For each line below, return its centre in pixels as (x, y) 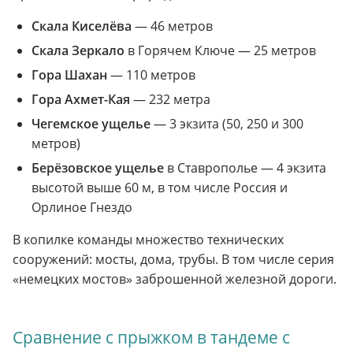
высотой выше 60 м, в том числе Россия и (160, 188)
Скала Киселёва (82, 26)
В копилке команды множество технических (148, 240)
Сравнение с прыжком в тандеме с (151, 338)
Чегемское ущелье (91, 124)
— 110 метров (151, 75)
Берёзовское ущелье (98, 168)
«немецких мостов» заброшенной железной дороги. (175, 279)
